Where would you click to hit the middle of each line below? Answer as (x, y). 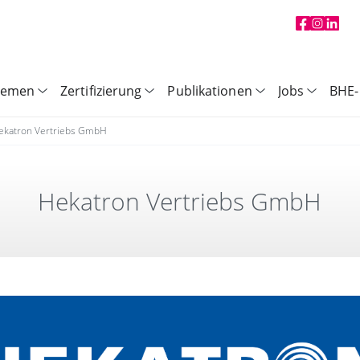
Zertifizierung (101, 91)
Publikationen (210, 91)
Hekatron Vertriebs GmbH (180, 201)
